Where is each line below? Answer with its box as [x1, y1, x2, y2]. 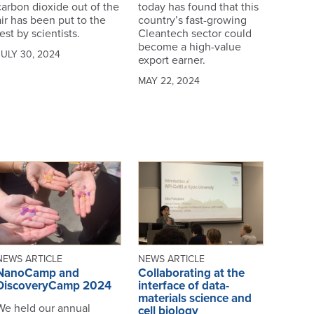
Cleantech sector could [137, 27, 252, 41]
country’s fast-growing [137, 13, 247, 28]
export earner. [137, 53, 205, 68]
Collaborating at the [137, 266, 245, 281]
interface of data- [137, 278, 229, 294]
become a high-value [137, 40, 241, 55]
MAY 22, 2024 [137, 75, 200, 88]
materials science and [137, 291, 252, 306]
